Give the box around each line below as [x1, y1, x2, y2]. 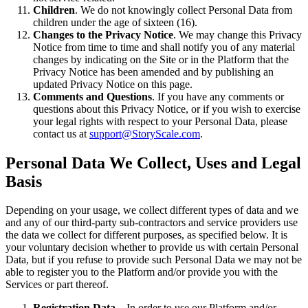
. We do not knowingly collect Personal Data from [75, 3, 292, 16]
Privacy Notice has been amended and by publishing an [33, 65, 274, 78]
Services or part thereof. [5, 278, 109, 291]
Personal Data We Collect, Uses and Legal [5, 153, 301, 172]
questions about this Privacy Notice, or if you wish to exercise [33, 102, 300, 115]
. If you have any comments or [152, 90, 284, 102]
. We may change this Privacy [173, 28, 302, 41]
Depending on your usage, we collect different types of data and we [5, 204, 298, 217]
